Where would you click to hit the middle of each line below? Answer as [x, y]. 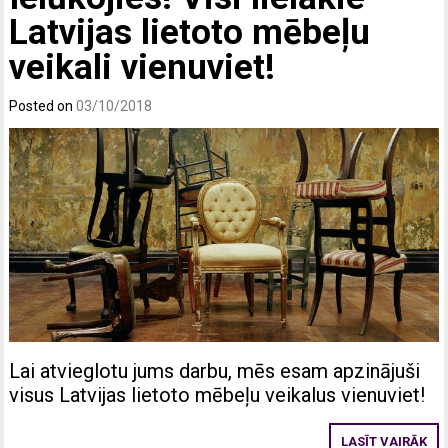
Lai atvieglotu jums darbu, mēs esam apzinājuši [215, 371]
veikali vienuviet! [142, 67]
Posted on [43, 105]
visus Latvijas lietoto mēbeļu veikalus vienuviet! [217, 395]
